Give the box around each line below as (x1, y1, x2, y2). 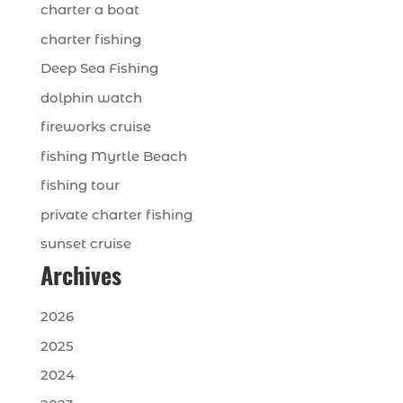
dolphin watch (40, 88, 142, 106)
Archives (40, 257, 121, 293)
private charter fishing (40, 205, 193, 223)
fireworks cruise (40, 118, 151, 136)
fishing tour (40, 176, 120, 194)
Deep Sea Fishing (40, 59, 158, 77)
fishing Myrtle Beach (40, 147, 187, 165)
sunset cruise (40, 235, 131, 253)
